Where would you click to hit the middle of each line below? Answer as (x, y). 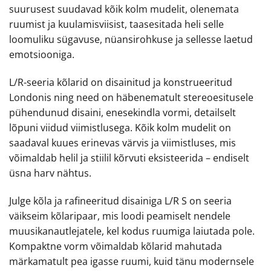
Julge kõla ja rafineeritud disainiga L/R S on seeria (120, 201)
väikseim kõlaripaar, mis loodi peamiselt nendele (120, 216)
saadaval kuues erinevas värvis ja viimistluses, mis (122, 142)
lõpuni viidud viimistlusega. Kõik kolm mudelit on (120, 127)
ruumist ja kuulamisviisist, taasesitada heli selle (116, 24)
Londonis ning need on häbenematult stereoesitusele (131, 97)
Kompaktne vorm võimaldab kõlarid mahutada (116, 246)
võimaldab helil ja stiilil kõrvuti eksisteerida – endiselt (129, 158)
